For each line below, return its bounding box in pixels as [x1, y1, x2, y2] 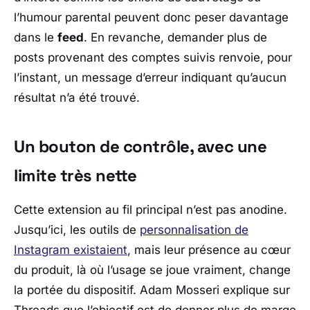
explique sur [219, 282, 290, 297]
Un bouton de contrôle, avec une [14, 136, 267, 158]
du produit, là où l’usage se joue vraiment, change [14, 262, 291, 277]
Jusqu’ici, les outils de [14, 222, 140, 237]
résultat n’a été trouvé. [14, 90, 140, 104]
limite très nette [14, 165, 137, 187]
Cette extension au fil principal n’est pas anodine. [14, 202, 287, 217]
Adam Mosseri [140, 282, 219, 297]
